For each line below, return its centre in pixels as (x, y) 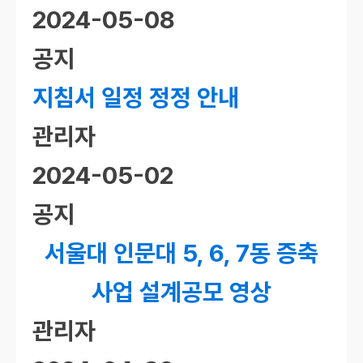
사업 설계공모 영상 (181, 292)
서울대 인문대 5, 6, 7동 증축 (181, 253)
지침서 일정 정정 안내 (136, 97)
